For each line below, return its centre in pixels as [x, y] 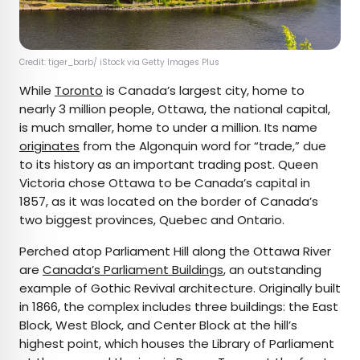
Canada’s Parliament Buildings [133, 270]
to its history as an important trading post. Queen [169, 165]
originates [49, 146]
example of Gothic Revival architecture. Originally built [180, 288]
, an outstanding [272, 270]
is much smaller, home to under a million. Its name [168, 128]
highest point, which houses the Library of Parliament [177, 344]
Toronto [79, 91]
